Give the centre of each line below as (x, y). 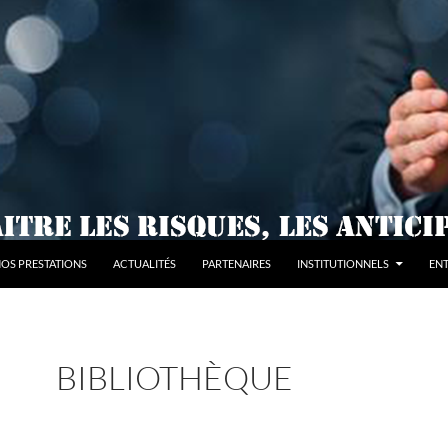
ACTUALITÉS (144, 263)
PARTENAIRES (236, 263)
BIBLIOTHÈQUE (174, 377)
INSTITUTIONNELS (343, 263)
